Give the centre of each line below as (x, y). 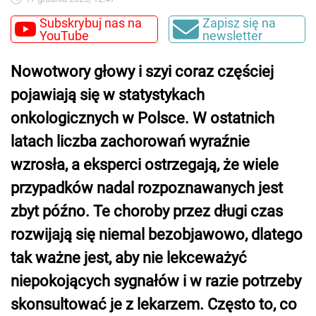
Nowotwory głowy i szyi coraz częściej (142, 72)
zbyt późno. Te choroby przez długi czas (147, 211)
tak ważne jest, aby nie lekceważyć (129, 258)
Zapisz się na (239, 23)
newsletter (232, 35)
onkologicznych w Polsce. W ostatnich (142, 118)
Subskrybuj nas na (91, 23)
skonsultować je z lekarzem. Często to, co (154, 304)
